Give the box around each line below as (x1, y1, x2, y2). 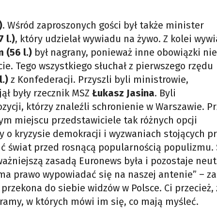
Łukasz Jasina (92, 87, 155, 99)
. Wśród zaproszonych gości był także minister (2, 19, 204, 31)
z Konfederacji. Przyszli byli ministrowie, (11, 74, 188, 85)
